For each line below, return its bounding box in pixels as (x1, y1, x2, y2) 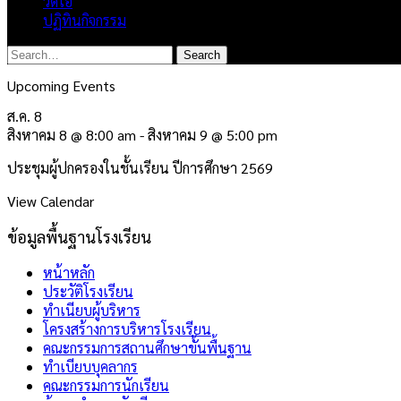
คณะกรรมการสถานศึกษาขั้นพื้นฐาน (43, 338, 252, 358)
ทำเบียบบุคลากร (43, 357, 138, 377)
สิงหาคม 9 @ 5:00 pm (148, 125, 277, 145)
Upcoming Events (7, 76, 115, 96)
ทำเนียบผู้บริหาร (43, 301, 141, 320)
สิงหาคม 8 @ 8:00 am (7, 125, 136, 145)
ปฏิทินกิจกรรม (43, 10, 126, 30)
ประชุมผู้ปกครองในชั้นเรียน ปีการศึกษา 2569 (7, 158, 273, 178)
